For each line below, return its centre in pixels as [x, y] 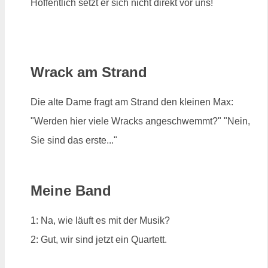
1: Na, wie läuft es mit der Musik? [100, 220]
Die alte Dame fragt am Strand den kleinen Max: [132, 102]
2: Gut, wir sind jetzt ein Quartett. [99, 239]
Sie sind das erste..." [74, 141]
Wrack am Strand [89, 72]
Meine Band [71, 190]
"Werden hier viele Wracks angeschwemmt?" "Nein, [140, 121]
